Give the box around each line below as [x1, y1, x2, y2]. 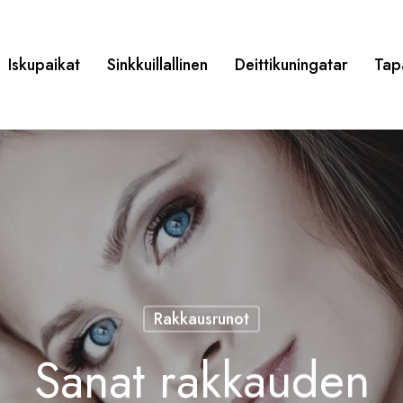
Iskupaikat [8, 53, 81, 76]
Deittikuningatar [235, 53, 348, 76]
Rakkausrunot [153, 307, 249, 331]
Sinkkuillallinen [107, 53, 209, 76]
